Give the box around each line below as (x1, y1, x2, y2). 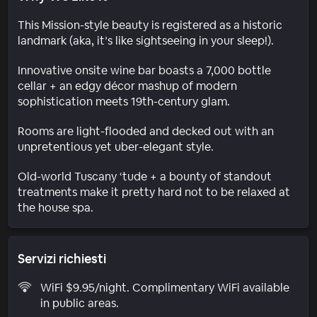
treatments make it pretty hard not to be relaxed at (18, 184, 290, 200)
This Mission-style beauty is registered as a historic (18, 17, 282, 33)
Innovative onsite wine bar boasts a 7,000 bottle (18, 62, 271, 78)
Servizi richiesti (18, 250, 106, 267)
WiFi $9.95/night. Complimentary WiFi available (40, 279, 289, 295)
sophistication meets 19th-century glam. (18, 93, 230, 109)
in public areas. (40, 295, 119, 311)
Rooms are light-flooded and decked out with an (18, 123, 274, 139)
